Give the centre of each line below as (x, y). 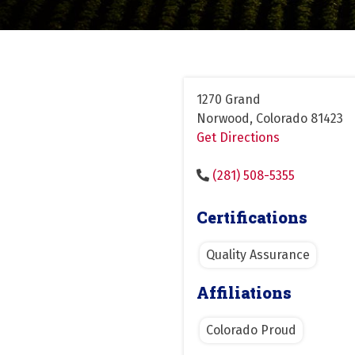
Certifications (252, 217)
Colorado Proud (251, 330)
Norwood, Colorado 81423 (270, 118)
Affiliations (244, 292)
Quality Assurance (258, 254)
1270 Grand (229, 99)
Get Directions (238, 137)
